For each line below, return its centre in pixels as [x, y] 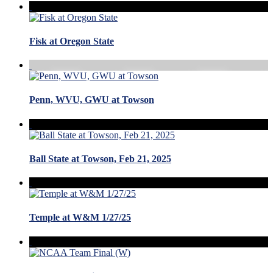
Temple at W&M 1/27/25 [80, 218]
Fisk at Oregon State [72, 41]
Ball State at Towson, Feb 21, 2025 [100, 158]
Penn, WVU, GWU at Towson [92, 100]
